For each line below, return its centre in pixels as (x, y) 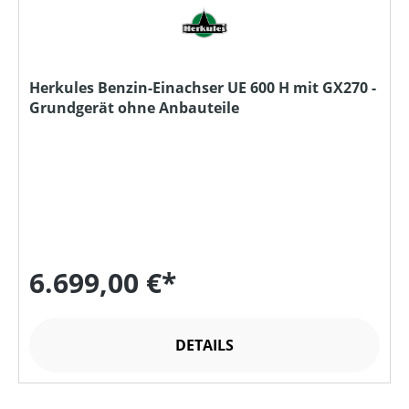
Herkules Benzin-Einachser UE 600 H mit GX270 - (203, 88)
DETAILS (204, 346)
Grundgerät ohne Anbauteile (134, 108)
